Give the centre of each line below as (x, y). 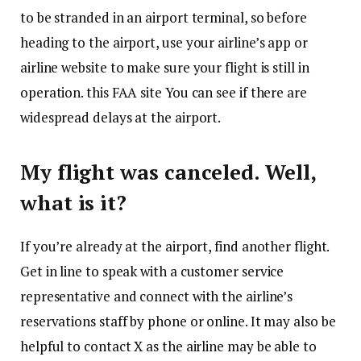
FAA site (137, 92)
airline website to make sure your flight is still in (165, 67)
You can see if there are (234, 92)
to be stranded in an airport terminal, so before (164, 17)
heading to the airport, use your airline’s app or (164, 42)
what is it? (74, 202)
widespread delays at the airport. (121, 117)
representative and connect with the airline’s (157, 297)
